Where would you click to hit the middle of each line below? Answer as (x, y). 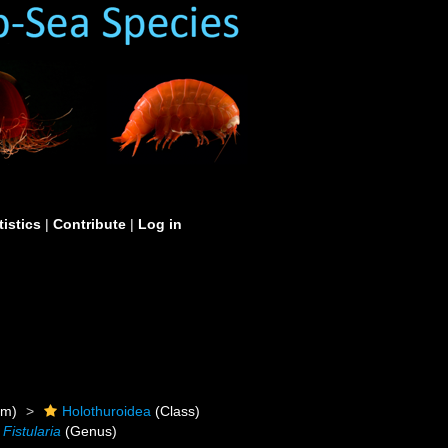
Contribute (89, 224)
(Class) (176, 411)
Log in (160, 224)
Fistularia (32, 431)
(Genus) (89, 431)
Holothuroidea (107, 411)
